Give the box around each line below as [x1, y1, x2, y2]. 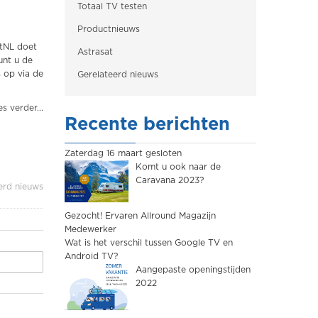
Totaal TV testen [77, 2, 147, 11]
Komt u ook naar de [136, 163, 221, 171]
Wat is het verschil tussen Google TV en [65, 238, 233, 247]
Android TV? [65, 251, 118, 261]
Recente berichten [65, 116, 230, 133]
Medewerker [65, 224, 116, 234]
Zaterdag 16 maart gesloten [65, 149, 182, 158]
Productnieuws [77, 25, 140, 33]
